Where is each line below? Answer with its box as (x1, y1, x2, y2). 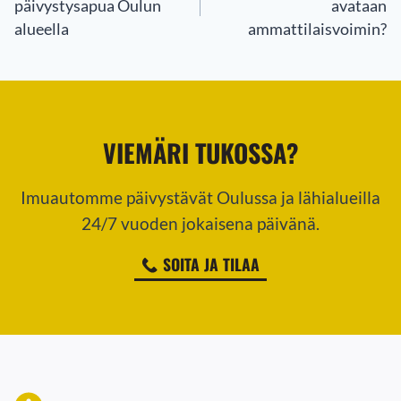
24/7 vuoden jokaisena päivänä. (81, 213, 320, 235)
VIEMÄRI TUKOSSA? (102, 134, 299, 172)
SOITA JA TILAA (163, 252, 260, 276)
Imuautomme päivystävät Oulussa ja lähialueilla (21, 187, 380, 209)
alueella (14, 20, 69, 39)
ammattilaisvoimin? (248, 20, 387, 39)
